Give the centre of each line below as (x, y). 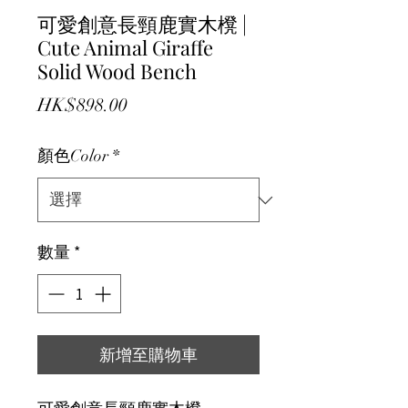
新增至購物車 (148, 355)
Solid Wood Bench (117, 71)
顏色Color (73, 156)
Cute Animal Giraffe (125, 47)
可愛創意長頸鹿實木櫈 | (142, 24)
